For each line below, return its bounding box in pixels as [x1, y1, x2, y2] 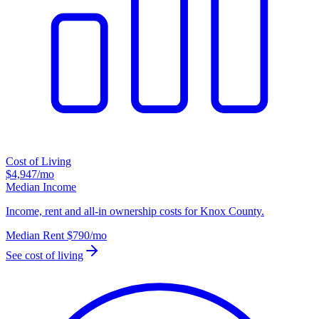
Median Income [6, 181, 76, 194]
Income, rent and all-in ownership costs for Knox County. [6, 205, 264, 218]
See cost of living [6, 249, 83, 262]
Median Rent [6, 229, 64, 242]
